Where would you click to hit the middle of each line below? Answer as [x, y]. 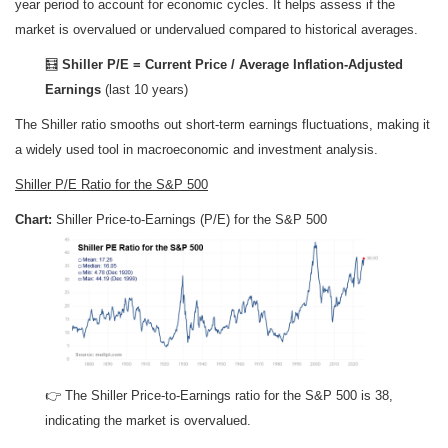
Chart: [35, 220]
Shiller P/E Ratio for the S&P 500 [111, 185]
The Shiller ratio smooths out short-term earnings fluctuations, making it [222, 125]
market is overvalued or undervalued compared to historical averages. [216, 30]
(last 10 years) [146, 90]
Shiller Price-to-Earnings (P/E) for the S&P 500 [191, 220]
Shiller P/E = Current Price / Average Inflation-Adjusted [232, 65]
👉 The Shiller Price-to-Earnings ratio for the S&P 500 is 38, [219, 396]
